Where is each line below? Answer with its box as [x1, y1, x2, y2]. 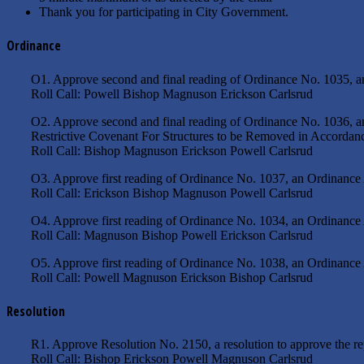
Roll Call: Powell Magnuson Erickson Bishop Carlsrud [31, 270, 313, 284]
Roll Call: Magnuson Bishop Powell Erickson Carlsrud [31, 227, 313, 242]
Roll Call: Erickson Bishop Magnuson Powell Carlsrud [31, 185, 313, 200]
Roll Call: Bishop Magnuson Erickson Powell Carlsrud [31, 143, 313, 158]
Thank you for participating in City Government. [39, 5, 288, 19]
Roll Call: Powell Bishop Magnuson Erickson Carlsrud [31, 86, 313, 101]
